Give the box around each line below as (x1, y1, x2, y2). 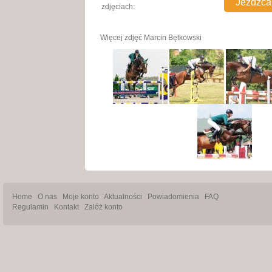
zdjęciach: (101, 2, 135, 11)
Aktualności (104, 192, 142, 201)
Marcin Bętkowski (144, 33, 202, 42)
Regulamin (12, 203, 49, 211)
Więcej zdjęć (100, 33, 144, 42)
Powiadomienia (148, 192, 199, 201)
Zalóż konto (84, 203, 123, 211)
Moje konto (63, 192, 99, 201)
